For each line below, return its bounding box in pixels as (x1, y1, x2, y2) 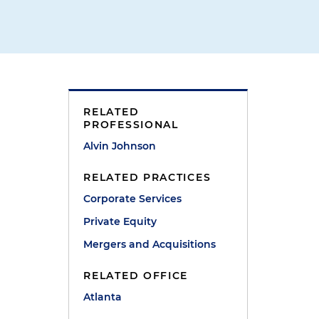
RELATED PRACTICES (83, 171, 211, 184)
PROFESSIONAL (83, 118, 179, 131)
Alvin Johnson (83, 140, 157, 152)
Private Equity (83, 215, 157, 228)
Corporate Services (83, 192, 182, 205)
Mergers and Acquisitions (83, 238, 216, 251)
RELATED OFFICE (83, 269, 189, 282)
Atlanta (83, 291, 122, 303)
